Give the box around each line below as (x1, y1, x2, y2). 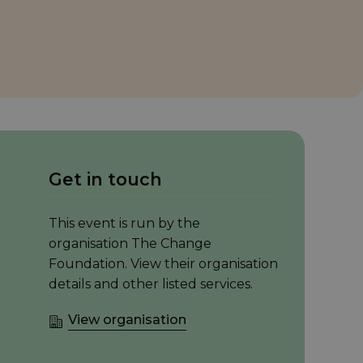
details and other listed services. (49, 275, 253, 292)
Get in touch (49, 168, 162, 190)
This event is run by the (49, 215, 200, 231)
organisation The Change (49, 235, 211, 251)
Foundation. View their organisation (49, 255, 278, 271)
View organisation (68, 311, 186, 327)
